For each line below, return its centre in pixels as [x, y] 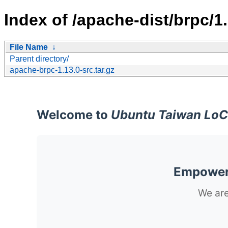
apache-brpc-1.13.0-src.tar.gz [62, 70]
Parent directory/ [39, 59]
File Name [29, 47]
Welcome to [74, 115]
